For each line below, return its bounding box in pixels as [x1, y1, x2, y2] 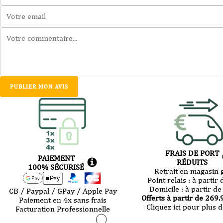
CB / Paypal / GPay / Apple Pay [8, 186, 117, 196]
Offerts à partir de [141, 193, 205, 203]
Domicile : [149, 184, 186, 194]
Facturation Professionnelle [15, 204, 111, 214]
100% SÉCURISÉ [28, 162, 85, 172]
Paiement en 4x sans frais [19, 195, 107, 205]
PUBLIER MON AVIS [10, 83, 68, 90]
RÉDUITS [176, 157, 208, 167]
